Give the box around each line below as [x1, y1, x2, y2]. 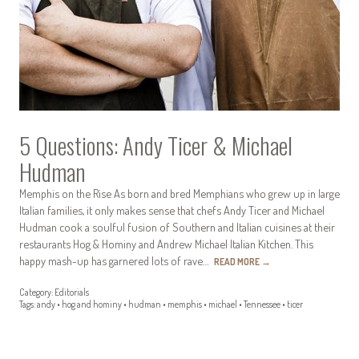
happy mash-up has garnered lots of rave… [19, 252, 214, 268]
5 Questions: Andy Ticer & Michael [19, 127, 292, 162]
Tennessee [244, 298, 280, 311]
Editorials [54, 286, 89, 299]
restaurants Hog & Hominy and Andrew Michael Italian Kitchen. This [19, 236, 313, 251]
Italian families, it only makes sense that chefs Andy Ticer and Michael [19, 202, 325, 217]
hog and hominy [62, 298, 122, 311]
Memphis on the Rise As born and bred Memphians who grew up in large [19, 185, 340, 200]
